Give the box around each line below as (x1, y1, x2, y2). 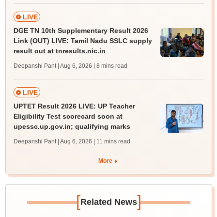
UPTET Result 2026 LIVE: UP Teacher (13, 102, 135, 110)
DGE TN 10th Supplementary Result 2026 (13, 27, 148, 35)
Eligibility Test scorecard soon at (13, 112, 123, 121)
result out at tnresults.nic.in (13, 47, 106, 55)
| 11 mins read (93, 138, 130, 145)
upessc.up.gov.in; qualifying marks (13, 123, 130, 131)
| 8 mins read (93, 62, 127, 70)
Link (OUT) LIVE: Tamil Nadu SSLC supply (13, 37, 152, 45)
